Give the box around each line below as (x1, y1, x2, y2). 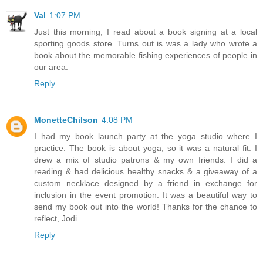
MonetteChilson (34, 115, 98, 125)
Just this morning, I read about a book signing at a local (34, 27, 257, 37)
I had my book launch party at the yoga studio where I (34, 131, 257, 141)
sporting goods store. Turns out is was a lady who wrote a (34, 39, 257, 49)
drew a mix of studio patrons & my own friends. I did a (34, 155, 257, 165)
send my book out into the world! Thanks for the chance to (34, 202, 257, 212)
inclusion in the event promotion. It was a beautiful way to (34, 190, 257, 200)
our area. (34, 62, 68, 72)
